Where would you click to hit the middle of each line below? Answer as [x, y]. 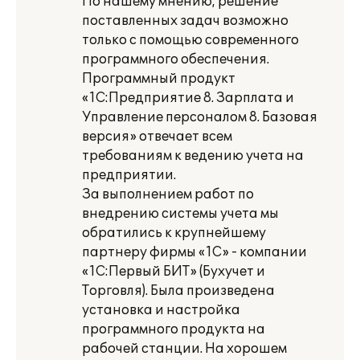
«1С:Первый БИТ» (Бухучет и [174, 272]
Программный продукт [159, 79]
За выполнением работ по [168, 194]
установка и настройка [161, 310]
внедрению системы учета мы [180, 214]
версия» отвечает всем [157, 137]
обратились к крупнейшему [174, 233]
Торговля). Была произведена [178, 291]
